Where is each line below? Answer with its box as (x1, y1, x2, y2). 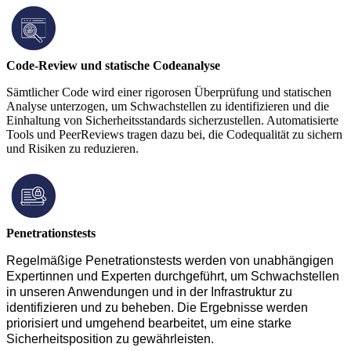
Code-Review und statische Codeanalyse (6, 58, 220, 72)
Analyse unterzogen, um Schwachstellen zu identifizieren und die (6, 99, 329, 113)
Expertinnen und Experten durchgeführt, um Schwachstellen (6, 269, 339, 283)
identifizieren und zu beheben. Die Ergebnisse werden (6, 300, 308, 314)
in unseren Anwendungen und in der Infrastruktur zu (6, 284, 292, 299)
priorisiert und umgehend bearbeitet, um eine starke (6, 316, 291, 330)
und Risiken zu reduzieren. (6, 141, 139, 155)
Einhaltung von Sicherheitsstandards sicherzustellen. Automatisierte (6, 113, 338, 127)
